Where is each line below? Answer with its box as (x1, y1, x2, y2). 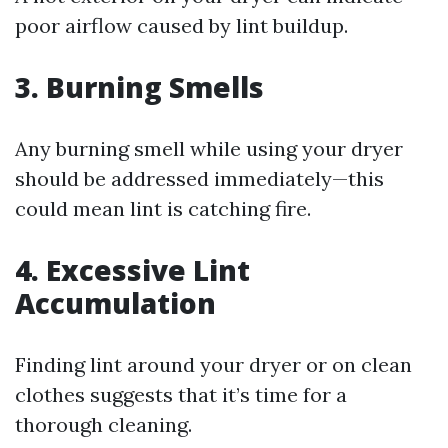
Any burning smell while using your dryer (15, 136, 403, 161)
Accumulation (15, 284, 216, 322)
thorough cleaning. (15, 412, 192, 437)
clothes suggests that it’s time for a (15, 382, 347, 407)
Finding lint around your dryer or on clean (15, 352, 412, 377)
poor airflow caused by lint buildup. (15, 13, 348, 38)
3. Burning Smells (15, 68, 264, 106)
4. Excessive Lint (15, 251, 250, 289)
